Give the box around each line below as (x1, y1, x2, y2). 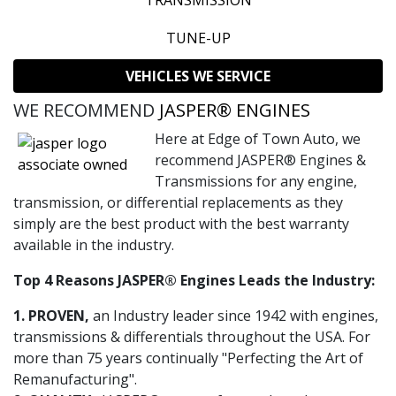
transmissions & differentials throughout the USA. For (13, 327, 370, 347)
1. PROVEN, (13, 306, 89, 326)
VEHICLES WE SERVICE (126, 66, 270, 87)
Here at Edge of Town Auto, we (155, 129, 361, 149)
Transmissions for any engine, (155, 171, 357, 192)
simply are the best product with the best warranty (13, 214, 349, 234)
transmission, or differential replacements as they (13, 193, 343, 213)
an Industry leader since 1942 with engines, (89, 306, 378, 326)
